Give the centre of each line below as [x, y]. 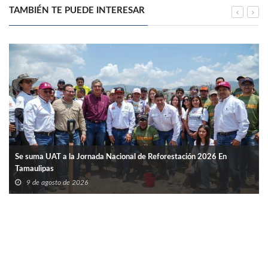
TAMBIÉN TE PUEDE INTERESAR [77, 11]
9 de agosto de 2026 [57, 183]
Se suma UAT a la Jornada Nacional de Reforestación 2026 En [121, 157]
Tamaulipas [34, 169]
